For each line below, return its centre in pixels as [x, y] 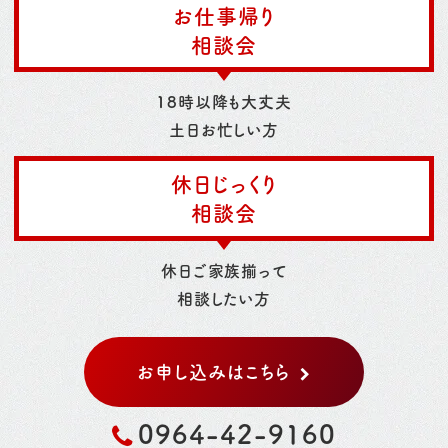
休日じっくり [224, 183]
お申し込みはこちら [213, 370]
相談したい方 [224, 297]
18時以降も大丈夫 [224, 101]
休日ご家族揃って [224, 269]
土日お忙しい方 [224, 129]
